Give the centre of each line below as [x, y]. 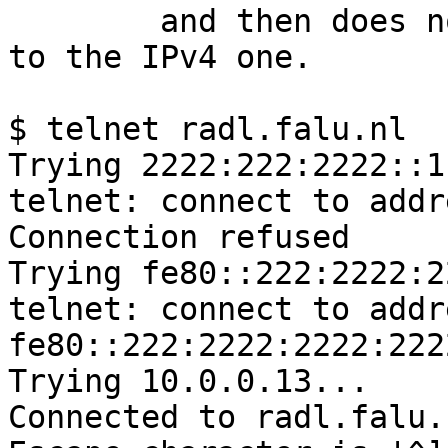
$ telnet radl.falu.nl [207, 129]
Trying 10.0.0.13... [188, 381]
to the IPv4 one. [160, 57]
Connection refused [179, 237]
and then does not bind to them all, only [84, 21]
